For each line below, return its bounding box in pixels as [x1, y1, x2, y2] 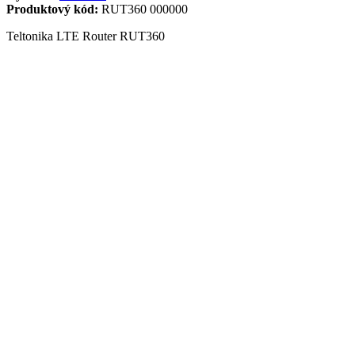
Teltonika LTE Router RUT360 [6, 29, 165, 43]
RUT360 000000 [98, 2, 188, 16]
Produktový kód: [6, 2, 98, 16]
